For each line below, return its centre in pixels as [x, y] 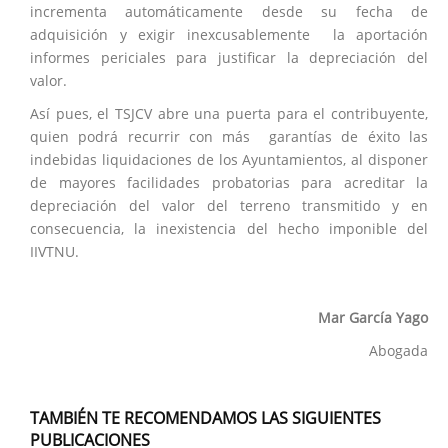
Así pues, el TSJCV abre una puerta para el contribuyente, [229, 113]
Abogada [398, 350]
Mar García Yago [373, 317]
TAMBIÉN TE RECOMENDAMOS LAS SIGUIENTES [205, 418]
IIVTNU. [54, 251]
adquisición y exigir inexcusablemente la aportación [229, 34]
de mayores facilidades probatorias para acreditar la [229, 182]
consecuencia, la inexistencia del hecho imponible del [229, 228]
